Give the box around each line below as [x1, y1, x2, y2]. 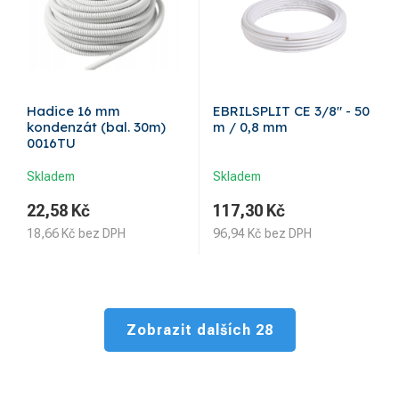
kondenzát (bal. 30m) [27, 118, 166, 136]
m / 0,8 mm [213, 118, 288, 136]
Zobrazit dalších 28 [126, 322, 273, 339]
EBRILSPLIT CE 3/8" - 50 [213, 102, 370, 120]
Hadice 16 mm [27, 102, 120, 120]
